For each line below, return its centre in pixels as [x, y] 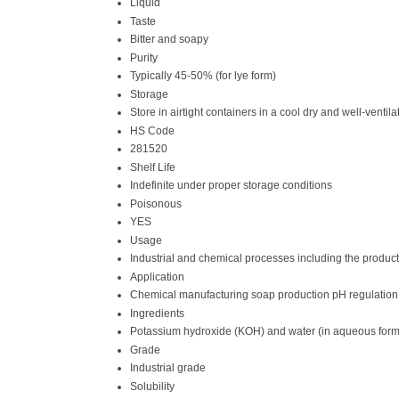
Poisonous [156, 204]
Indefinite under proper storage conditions [231, 185]
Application [157, 277]
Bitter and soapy [169, 39]
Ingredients [157, 313]
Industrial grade [168, 367]
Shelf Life [153, 167]
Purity [144, 57]
